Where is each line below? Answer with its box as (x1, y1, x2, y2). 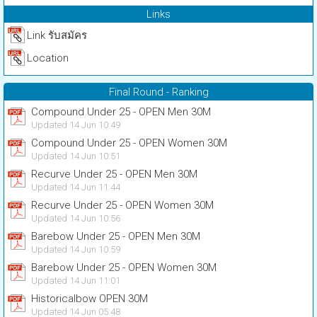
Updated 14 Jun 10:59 (31, 244, 120, 255)
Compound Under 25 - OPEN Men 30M (31, 105, 211, 118)
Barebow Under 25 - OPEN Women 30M (31, 261, 217, 274)
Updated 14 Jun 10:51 (31, 151, 120, 161)
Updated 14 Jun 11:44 (31, 182, 120, 192)
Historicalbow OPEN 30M (31, 292, 148, 305)
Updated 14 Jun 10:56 (31, 213, 120, 224)
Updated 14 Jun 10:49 (31, 120, 120, 130)
